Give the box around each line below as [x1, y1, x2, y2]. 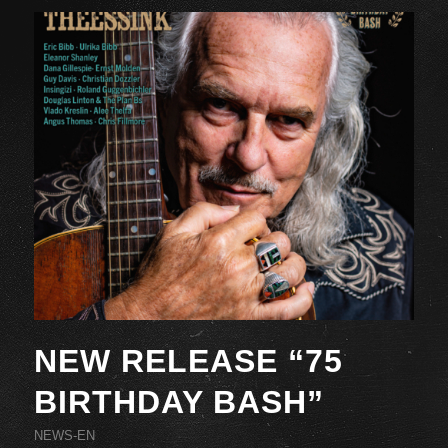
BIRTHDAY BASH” [33, 383, 324, 420]
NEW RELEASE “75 [33, 342, 343, 379]
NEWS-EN [33, 427, 95, 443]
